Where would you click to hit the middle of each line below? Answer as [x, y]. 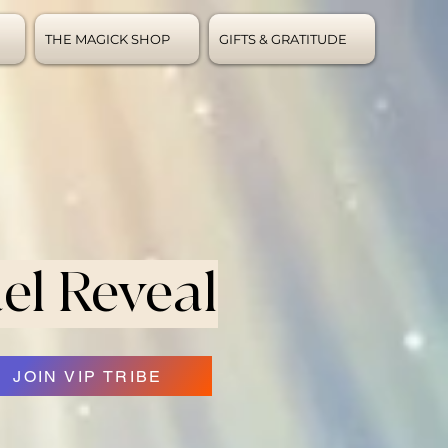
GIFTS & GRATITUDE [283, 39]
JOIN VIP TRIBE [88, 376]
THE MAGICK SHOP [107, 39]
